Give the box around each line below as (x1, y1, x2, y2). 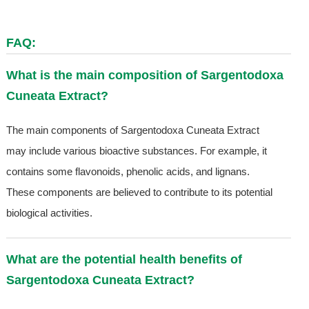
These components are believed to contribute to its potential (6, 186, 272, 199)
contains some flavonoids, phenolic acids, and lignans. (6, 166, 250, 178)
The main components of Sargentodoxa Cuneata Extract (6, 124, 259, 137)
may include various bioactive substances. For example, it (6, 145, 267, 157)
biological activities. (6, 207, 92, 219)
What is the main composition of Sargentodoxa (6, 68, 283, 83)
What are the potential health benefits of (6, 252, 242, 267)
